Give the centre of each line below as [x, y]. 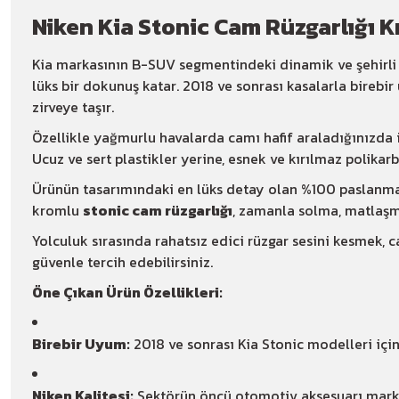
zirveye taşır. [73, 107]
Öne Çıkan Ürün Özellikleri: [127, 293]
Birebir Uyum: [81, 344]
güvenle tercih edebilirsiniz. [122, 262]
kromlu [57, 211]
